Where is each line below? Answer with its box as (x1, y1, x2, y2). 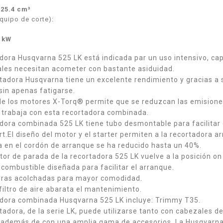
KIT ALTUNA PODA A (122, 190, 190, 198)
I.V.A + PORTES (122, 204, 171, 212)
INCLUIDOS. (122, 211, 162, 219)
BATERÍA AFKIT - (122, 197, 177, 205)
